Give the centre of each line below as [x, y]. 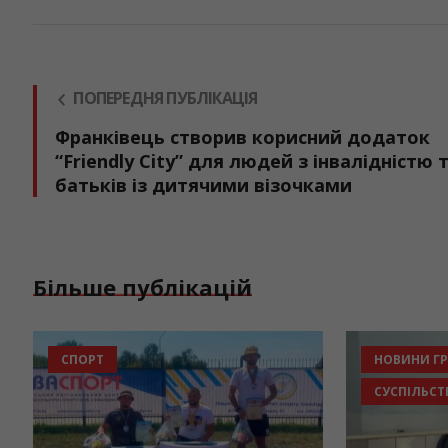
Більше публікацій [143, 287]
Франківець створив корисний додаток [243, 137]
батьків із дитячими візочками [204, 185]
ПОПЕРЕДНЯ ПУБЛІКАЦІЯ [165, 98]
